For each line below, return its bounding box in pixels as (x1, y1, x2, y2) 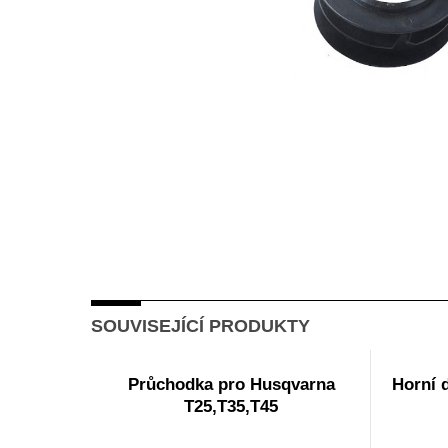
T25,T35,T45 (184, 397, 278, 416)
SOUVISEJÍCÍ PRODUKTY (91, 316, 310, 336)
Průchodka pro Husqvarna (127, 375, 335, 394)
